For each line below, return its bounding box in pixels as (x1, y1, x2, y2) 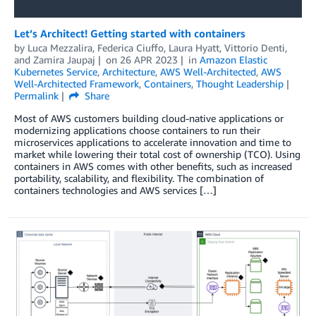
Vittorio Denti (224, 41, 285, 54)
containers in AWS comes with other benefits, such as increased (14, 159, 292, 172)
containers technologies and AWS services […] (14, 183, 217, 196)
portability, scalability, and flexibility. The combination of (14, 171, 264, 184)
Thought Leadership (196, 77, 284, 90)
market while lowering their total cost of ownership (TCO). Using (14, 147, 300, 160)
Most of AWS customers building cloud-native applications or (14, 111, 284, 124)
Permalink (14, 89, 59, 102)
